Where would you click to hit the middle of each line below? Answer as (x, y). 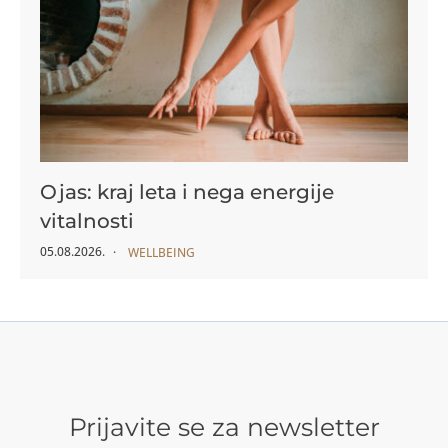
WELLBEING (161, 253)
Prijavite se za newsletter (224, 427)
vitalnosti (87, 221)
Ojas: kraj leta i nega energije (187, 192)
